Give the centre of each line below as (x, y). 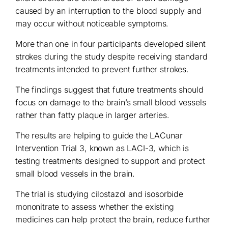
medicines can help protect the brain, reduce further (113, 219)
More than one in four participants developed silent (110, 44)
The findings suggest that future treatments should (109, 90)
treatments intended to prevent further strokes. (102, 69)
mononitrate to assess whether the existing (95, 207)
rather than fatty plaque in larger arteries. (92, 115)
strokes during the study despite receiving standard (111, 56)
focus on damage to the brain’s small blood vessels (111, 102)
